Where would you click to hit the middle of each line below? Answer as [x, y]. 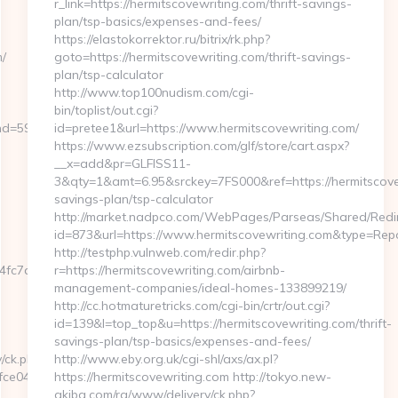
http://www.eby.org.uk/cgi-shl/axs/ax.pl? [166, 359]
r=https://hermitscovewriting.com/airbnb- [169, 270]
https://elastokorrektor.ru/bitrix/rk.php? [162, 39]
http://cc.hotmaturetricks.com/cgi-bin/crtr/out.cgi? [191, 306]
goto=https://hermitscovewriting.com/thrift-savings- [202, 57]
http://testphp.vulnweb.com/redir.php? [159, 252]
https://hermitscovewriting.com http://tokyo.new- [192, 377]
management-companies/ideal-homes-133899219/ [200, 288]
